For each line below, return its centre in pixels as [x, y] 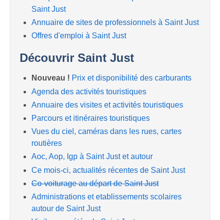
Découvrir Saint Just [77, 58]
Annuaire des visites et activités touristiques [107, 105]
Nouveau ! [51, 78]
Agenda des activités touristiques [89, 91]
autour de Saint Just [66, 208]
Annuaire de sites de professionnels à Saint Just [115, 23]
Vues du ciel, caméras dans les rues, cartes [107, 132]
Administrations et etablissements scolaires [107, 196]
